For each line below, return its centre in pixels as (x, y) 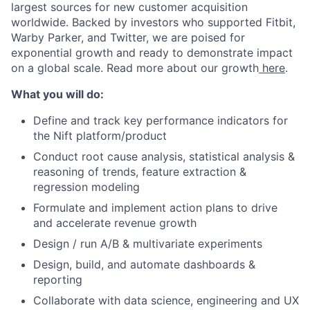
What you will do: (57, 94)
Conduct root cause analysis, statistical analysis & (164, 156)
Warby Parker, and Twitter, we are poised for (128, 37)
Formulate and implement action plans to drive (155, 208)
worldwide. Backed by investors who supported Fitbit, (153, 22)
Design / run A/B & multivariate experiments (148, 244)
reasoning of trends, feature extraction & (140, 172)
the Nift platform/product (100, 136)
